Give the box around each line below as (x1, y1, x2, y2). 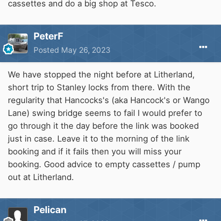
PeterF (34, 30, 63, 42)
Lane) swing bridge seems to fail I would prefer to (8, 108, 202, 118)
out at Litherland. (8, 172, 74, 183)
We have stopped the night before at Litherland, (8, 70, 195, 80)
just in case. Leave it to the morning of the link (8, 134, 189, 144)
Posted (34, 45, 61, 55)
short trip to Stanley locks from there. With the (8, 82, 190, 93)
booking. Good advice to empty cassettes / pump (8, 159, 200, 170)
